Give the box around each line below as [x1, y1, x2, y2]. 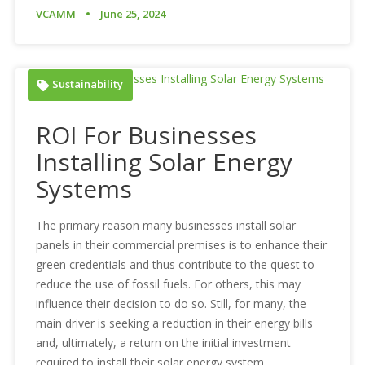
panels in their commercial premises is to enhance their [36, 237, 328, 253]
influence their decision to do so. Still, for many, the [36, 296, 307, 312]
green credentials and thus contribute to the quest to [36, 257, 315, 273]
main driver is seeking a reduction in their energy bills [36, 315, 314, 332]
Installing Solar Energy [36, 145, 293, 179]
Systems [36, 172, 133, 206]
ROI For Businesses [36, 118, 257, 152]
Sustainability [52, 77, 124, 92]
